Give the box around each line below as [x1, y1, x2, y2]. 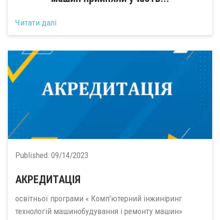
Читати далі [15, 18, 56, 27]
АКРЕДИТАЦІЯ [15, 173, 81, 186]
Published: [15, 150, 51, 160]
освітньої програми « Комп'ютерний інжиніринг [15, 193, 182, 203]
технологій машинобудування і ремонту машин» [15, 206, 186, 216]
